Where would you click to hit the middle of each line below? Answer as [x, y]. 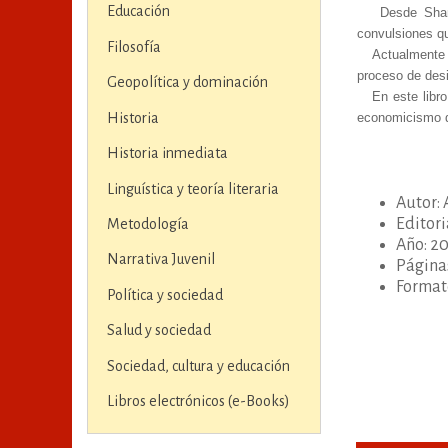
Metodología [147, 223]
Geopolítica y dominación [187, 82]
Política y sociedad [164, 294]
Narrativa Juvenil [160, 259]
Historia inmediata [167, 153]
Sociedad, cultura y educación [198, 365]
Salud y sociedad [158, 330]
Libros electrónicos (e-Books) [198, 401]
